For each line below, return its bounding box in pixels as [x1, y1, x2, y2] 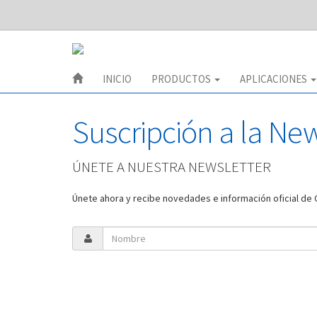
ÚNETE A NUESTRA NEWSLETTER [72, 156, 271, 176]
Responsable [78, 296, 139, 309]
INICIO [103, 71, 132, 86]
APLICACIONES [240, 71, 309, 86]
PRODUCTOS [151, 71, 213, 86]
